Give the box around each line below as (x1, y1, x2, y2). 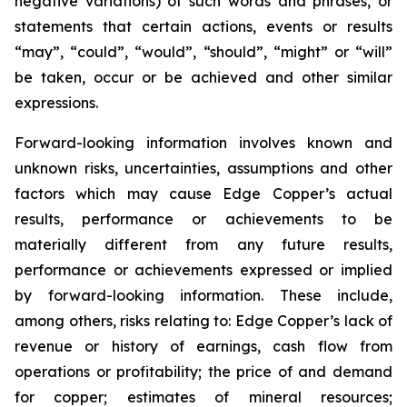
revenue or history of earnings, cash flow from (15, 337, 392, 355)
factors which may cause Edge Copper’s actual (15, 184, 392, 203)
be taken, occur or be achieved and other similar (15, 68, 392, 86)
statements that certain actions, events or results (15, 17, 392, 35)
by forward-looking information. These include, (15, 286, 392, 304)
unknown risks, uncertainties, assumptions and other (15, 159, 392, 177)
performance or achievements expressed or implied (15, 261, 392, 279)
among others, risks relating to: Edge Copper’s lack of (15, 312, 392, 330)
